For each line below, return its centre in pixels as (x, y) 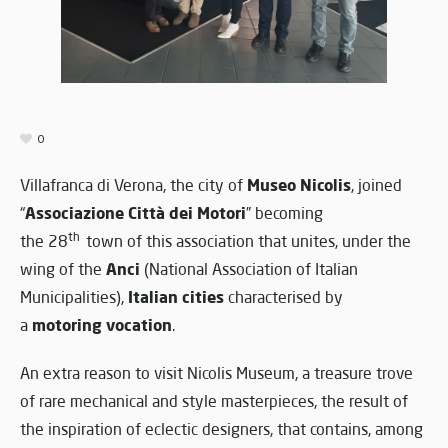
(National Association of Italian (249, 269)
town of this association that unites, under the (248, 241)
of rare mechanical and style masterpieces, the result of (214, 401)
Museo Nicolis (299, 185)
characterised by (283, 297)
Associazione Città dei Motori (135, 213)
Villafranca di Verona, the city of (133, 185)
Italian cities (176, 297)
